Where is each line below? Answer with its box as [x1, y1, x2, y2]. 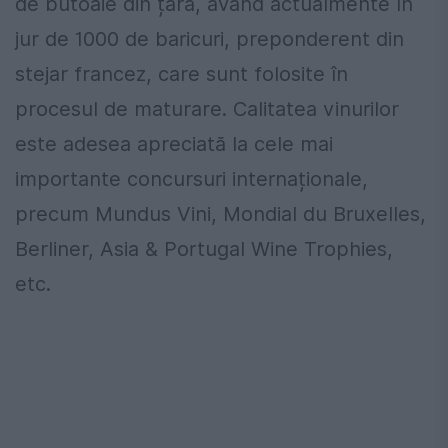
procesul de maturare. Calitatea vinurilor [15, 97, 399, 122]
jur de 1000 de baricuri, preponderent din [15, 27, 404, 52]
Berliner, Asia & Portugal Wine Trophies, [15, 237, 393, 262]
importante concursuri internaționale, [15, 167, 368, 192]
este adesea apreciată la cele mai [15, 132, 333, 157]
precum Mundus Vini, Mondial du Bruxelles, [15, 202, 426, 227]
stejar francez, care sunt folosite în [15, 62, 348, 87]
